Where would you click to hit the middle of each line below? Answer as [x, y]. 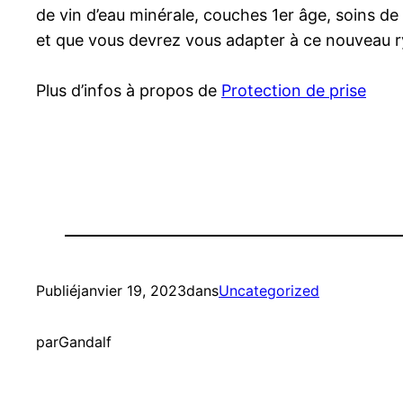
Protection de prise [294, 91]
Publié [57, 291]
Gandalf [85, 342]
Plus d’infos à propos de [129, 91]
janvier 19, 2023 [132, 291]
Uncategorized [269, 291]
